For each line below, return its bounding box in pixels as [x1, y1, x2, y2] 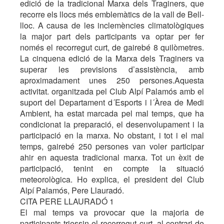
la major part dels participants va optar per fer [20, 30, 204, 42]
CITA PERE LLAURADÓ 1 [20, 195, 114, 207]
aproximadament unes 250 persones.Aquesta [20, 74, 204, 86]
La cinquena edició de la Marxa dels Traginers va [20, 52, 204, 64]
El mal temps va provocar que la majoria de [20, 206, 204, 218]
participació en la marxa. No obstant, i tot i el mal [20, 129, 204, 141]
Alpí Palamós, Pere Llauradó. [20, 184, 124, 196]
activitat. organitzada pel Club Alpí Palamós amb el [20, 85, 204, 97]
